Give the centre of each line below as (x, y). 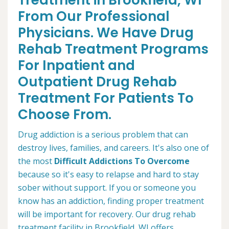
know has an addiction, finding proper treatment (111, 201)
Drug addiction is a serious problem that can (103, 134)
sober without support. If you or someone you (107, 188)
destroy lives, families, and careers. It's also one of (113, 148)
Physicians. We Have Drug (106, 33)
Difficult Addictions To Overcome (122, 161)
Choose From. (65, 114)
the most (36, 161)
